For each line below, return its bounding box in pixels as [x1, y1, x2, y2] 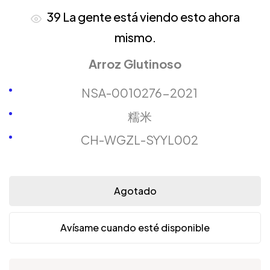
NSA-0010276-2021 [81, 84, 198, 100]
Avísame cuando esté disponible [60, 221, 210, 234]
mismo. [114, 29, 156, 45]
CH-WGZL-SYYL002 [81, 131, 198, 147]
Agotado [113, 184, 157, 197]
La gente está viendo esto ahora [60, 8, 240, 24]
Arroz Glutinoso [89, 55, 181, 71]
